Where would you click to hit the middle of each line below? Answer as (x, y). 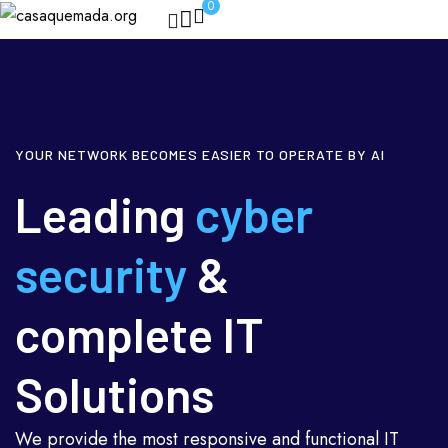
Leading (105, 214)
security (101, 274)
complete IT (139, 334)
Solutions (114, 394)
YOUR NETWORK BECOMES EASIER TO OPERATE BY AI (200, 155)
